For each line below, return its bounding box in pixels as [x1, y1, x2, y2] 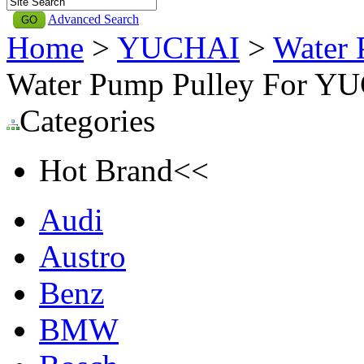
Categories [19, 102, 155, 138]
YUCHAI [117, 29, 240, 65]
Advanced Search [48, 11, 139, 26]
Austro [39, 238, 126, 274]
